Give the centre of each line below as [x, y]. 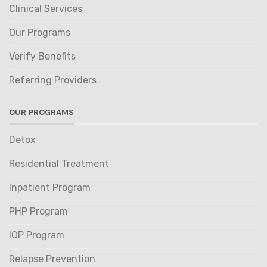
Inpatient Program [49, 187]
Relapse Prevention [52, 259]
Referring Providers [52, 80]
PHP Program [38, 211]
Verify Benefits [42, 56]
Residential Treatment [59, 163]
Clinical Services [45, 8]
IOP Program [36, 235]
